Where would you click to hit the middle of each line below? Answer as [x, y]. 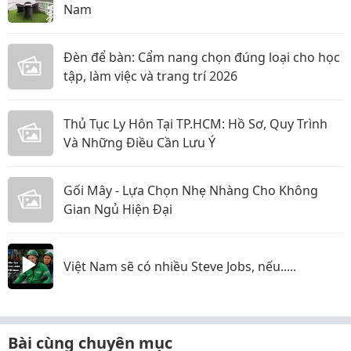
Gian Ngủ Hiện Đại [118, 209]
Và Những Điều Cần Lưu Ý [139, 142]
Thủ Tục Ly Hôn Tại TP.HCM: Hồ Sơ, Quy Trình [195, 123]
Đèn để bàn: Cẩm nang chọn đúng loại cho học [202, 57]
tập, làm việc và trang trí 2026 [150, 76]
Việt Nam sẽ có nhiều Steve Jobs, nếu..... [180, 266]
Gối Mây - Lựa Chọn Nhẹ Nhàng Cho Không [191, 190]
